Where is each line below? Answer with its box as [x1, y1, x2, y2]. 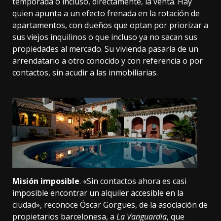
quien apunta [12, 7, 62, 19]
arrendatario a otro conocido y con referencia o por [12, 55, 203, 66]
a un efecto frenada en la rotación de [62, 7, 200, 19]
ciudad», [12, 199, 44, 210]
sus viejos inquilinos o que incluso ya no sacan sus [12, 31, 197, 42]
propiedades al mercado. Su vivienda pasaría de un [12, 43, 198, 54]
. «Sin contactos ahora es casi [79, 175, 186, 186]
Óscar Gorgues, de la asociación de [78, 199, 208, 210]
